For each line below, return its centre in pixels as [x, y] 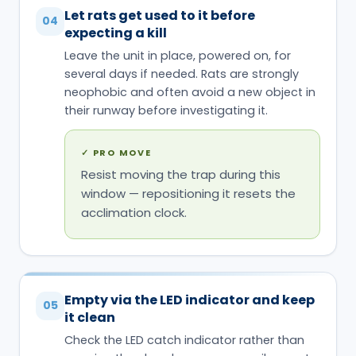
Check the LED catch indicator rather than [184, 340]
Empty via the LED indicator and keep [190, 300]
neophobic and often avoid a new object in [190, 92]
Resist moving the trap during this [181, 174]
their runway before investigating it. [166, 110]
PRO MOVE [122, 152]
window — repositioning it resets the [188, 193]
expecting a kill [116, 33]
